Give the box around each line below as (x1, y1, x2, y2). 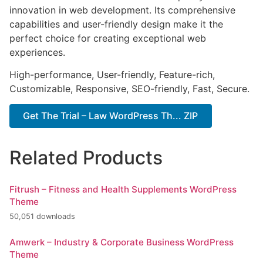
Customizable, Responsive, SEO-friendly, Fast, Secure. (9, 82, 249, 95)
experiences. (9, 46, 65, 58)
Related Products (9, 146, 163, 169)
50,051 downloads (9, 212, 75, 221)
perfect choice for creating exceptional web (9, 32, 206, 44)
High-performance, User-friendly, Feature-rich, (9, 68, 215, 80)
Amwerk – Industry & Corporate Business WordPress (9, 237, 234, 248)
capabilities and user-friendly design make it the (9, 18, 223, 30)
